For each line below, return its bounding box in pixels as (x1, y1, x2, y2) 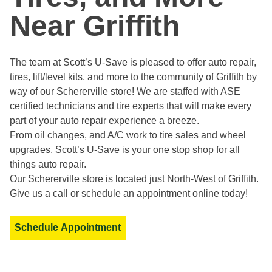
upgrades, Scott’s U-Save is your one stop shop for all (10, 144, 240, 155)
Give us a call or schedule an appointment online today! (10, 188, 248, 199)
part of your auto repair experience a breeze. (10, 115, 199, 126)
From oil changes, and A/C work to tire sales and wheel (10, 130, 246, 141)
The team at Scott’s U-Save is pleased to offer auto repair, (10, 57, 256, 68)
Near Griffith (10, 10, 180, 42)
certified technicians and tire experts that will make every (10, 101, 251, 112)
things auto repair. (10, 159, 86, 170)
